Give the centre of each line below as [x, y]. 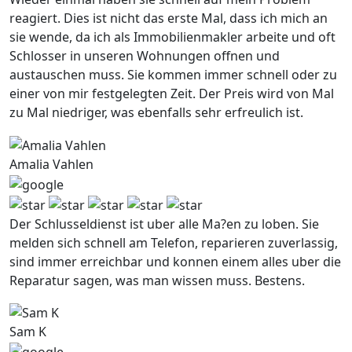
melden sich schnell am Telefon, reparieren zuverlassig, [174, 242]
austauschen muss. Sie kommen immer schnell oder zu [173, 75]
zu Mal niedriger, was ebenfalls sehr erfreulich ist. [156, 113]
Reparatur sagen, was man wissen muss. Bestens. [157, 280]
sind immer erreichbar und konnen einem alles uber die [175, 261]
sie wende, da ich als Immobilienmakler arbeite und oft [172, 37]
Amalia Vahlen [51, 165]
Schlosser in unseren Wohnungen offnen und [145, 56]
